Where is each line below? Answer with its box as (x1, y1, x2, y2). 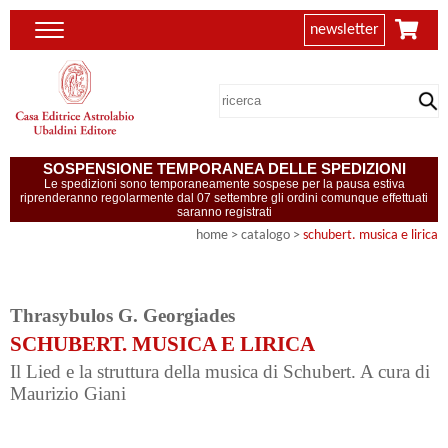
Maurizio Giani (10, 382, 126, 404)
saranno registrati (176, 204, 272, 219)
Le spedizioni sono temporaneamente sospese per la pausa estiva (43, 176, 405, 191)
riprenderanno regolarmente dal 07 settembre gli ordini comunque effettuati (20, 190, 428, 205)
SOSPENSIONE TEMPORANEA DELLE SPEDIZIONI (42, 159, 406, 177)
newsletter (310, 22, 379, 38)
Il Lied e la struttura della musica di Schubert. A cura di (10, 360, 430, 382)
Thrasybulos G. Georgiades (10, 304, 235, 326)
